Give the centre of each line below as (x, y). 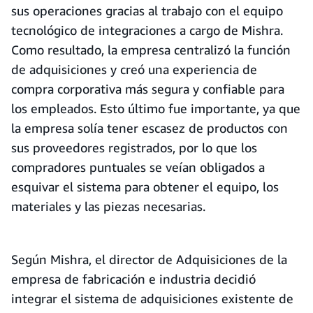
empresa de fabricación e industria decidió (133, 279)
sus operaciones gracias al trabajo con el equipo (147, 10)
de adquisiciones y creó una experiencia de (134, 69)
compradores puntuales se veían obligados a (138, 167)
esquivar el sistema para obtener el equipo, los (145, 187)
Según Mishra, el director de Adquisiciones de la (149, 259)
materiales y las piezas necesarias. (108, 206)
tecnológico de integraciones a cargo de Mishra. (147, 30)
